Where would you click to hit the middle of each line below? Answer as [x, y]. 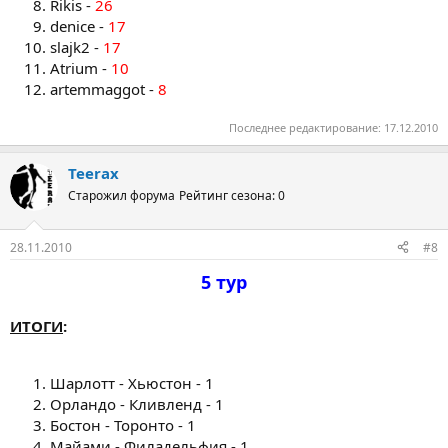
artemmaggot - [104, 88]
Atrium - [80, 67]
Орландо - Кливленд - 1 [137, 403]
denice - [79, 25]
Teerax [93, 173]
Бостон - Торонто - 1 [123, 424]
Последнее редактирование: [306, 127]
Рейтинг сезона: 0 [232, 195]
